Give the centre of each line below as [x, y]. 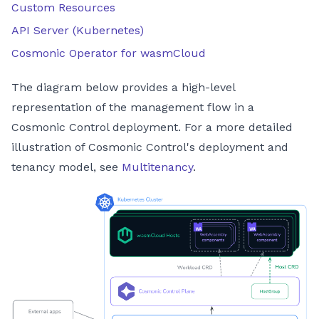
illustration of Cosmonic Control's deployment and [150, 147]
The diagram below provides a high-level [123, 87]
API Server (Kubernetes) [78, 30]
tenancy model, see [67, 167]
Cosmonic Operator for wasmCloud [109, 53]
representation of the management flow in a [133, 107]
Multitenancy [157, 167]
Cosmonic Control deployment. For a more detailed [152, 127]
